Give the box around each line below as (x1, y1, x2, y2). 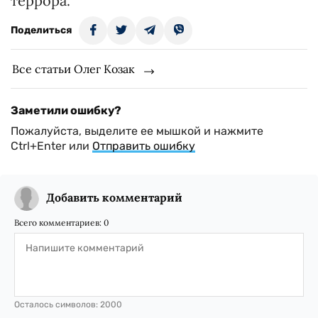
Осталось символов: (14, 300, 100, 309)
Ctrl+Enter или (11, 139, 92, 153)
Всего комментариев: (14, 217, 104, 228)
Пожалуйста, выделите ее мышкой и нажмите (11, 124, 263, 138)
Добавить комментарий (46, 190, 182, 204)
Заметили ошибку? (11, 104, 121, 117)
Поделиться (11, 24, 72, 36)
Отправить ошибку (92, 139, 195, 153)
